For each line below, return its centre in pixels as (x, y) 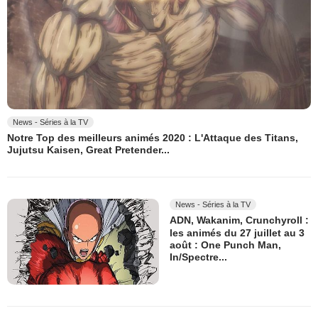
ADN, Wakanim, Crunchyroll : (239, 220)
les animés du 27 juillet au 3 (237, 232)
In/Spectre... (198, 257)
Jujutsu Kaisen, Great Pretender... (88, 150)
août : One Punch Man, (225, 245)
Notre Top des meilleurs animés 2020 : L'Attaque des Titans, (153, 138)
